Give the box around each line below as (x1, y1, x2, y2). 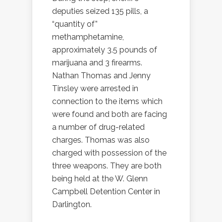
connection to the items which (52, 96, 163, 106)
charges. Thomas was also (52, 135, 150, 145)
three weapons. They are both (52, 161, 162, 170)
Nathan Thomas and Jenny (52, 70, 151, 80)
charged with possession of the (52, 148, 166, 158)
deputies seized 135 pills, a (52, 6, 148, 16)
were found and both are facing (52, 109, 167, 119)
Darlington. (52, 199, 92, 209)
